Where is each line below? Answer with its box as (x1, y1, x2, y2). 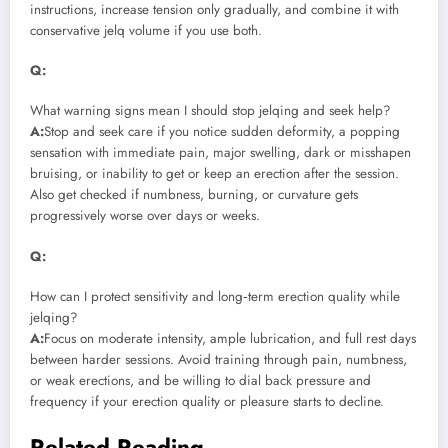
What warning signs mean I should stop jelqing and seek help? (30, 101, 391, 121)
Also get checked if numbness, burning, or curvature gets (30, 185, 358, 205)
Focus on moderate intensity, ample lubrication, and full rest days (44, 328, 416, 348)
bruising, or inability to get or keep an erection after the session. (30, 164, 399, 184)
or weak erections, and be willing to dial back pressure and (30, 370, 371, 390)
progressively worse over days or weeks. (30, 206, 260, 226)
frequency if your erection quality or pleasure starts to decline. (30, 391, 384, 411)
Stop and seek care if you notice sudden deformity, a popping (44, 122, 400, 142)
